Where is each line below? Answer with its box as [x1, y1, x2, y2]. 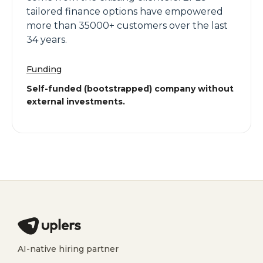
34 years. [26, 34, 67, 45]
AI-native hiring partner [18, 244, 119, 254]
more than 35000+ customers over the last [26, 20, 228, 31]
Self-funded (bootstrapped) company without [26, 83, 234, 94]
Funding [26, 64, 62, 75]
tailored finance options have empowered [26, 6, 223, 17]
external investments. [26, 96, 125, 107]
